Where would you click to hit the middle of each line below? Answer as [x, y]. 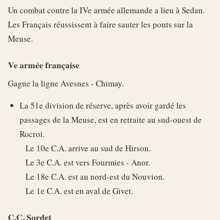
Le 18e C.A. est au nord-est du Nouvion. [92, 177]
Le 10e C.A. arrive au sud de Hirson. [85, 148]
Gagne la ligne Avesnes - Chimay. [66, 83]
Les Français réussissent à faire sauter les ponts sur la [100, 25]
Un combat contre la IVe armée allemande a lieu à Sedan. [106, 10]
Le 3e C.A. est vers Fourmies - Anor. [85, 163]
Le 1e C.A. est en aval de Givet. [76, 191]
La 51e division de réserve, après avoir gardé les [103, 106]
